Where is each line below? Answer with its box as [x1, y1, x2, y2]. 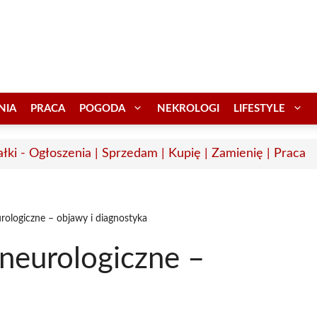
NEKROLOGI [157, 103, 219, 114]
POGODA [79, 103, 125, 114]
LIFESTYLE [234, 103, 285, 114]
